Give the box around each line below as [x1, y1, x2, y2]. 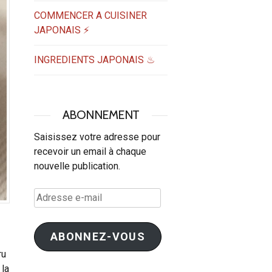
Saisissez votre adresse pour [34, 131, 160, 143]
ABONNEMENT [62, 107, 140, 122]
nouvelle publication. [34, 160, 120, 172]
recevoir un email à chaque [34, 145, 146, 157]
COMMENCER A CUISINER [34, 9, 147, 21]
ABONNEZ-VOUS [50, 229, 146, 243]
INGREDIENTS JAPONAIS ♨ [34, 53, 155, 66]
